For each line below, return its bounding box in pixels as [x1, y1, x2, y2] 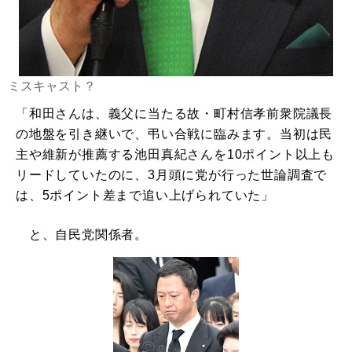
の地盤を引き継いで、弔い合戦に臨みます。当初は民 [16, 127, 333, 141]
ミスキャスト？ [8, 79, 96, 93]
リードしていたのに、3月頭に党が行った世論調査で [16, 168, 328, 182]
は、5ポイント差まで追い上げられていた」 [16, 189, 274, 203]
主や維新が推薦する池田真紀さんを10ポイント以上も [16, 148, 335, 162]
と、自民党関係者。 [16, 228, 148, 242]
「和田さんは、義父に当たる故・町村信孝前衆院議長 [16, 107, 333, 121]
